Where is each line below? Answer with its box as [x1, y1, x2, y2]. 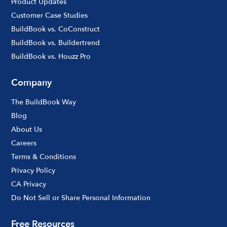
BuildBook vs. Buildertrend [11, 37, 100, 48]
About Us [11, 124, 43, 134]
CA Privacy [11, 179, 47, 189]
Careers [11, 138, 37, 148]
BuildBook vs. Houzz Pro [11, 51, 91, 61]
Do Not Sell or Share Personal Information [11, 193, 151, 203]
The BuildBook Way [11, 97, 77, 107]
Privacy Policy [11, 165, 56, 175]
